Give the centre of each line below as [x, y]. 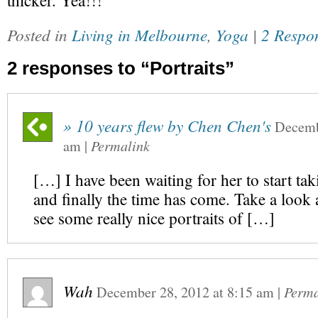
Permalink [120, 146]
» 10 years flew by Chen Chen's [167, 125]
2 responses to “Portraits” [121, 68]
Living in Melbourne [139, 34]
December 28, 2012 [153, 292]
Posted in [39, 34]
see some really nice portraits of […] [154, 218]
